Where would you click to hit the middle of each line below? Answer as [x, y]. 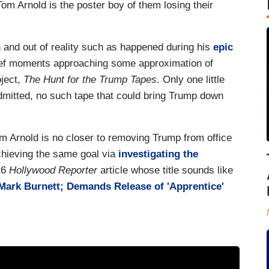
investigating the [158, 154]
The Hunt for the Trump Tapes [90, 79]
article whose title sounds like [165, 170]
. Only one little [191, 79]
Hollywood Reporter [53, 170]
